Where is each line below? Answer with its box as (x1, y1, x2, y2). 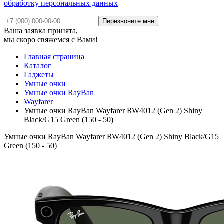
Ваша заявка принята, (4, 26, 78, 35)
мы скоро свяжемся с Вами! (4, 35, 98, 44)
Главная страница (24, 52, 84, 61)
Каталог (24, 61, 51, 70)
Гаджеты (24, 70, 54, 79)
